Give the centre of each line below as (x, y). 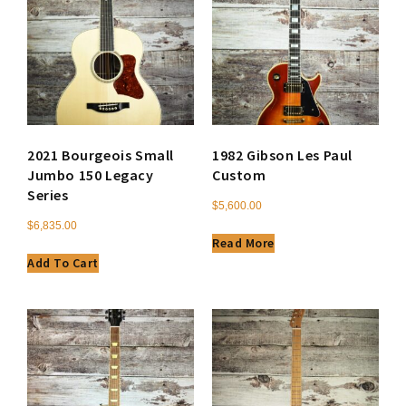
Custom (239, 174)
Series (48, 194)
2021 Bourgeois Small (101, 155)
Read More (243, 242)
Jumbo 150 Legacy (91, 174)
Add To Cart (63, 262)
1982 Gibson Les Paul (282, 155)
